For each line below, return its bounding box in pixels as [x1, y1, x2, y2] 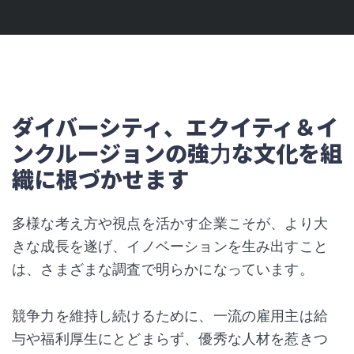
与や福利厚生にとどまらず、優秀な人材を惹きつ [12, 330, 328, 347]
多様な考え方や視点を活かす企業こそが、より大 [12, 214, 328, 232]
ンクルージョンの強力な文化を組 [12, 136, 342, 169]
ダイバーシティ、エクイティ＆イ [12, 110, 338, 143]
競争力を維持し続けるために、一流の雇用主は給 [12, 307, 328, 324]
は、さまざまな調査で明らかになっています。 [12, 260, 314, 277]
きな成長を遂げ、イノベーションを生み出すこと [12, 237, 328, 254]
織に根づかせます [12, 162, 189, 195]
